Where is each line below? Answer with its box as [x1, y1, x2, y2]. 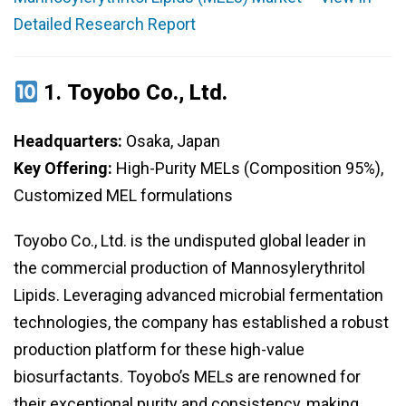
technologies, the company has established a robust [14, 313, 389, 333]
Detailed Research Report [14, 14, 196, 34]
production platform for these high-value [14, 340, 304, 360]
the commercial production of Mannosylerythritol [14, 258, 365, 278]
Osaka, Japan [122, 131, 220, 151]
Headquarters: [14, 131, 122, 151]
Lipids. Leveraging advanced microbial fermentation [14, 285, 383, 305]
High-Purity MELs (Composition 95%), [112, 159, 383, 179]
